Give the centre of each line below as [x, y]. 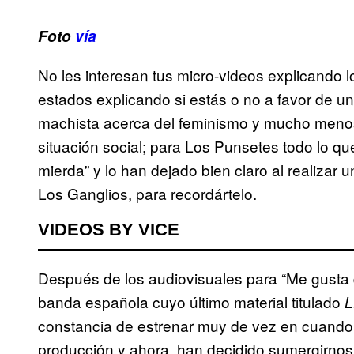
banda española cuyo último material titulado [191, 302]
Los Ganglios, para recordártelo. [147, 194]
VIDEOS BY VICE [109, 230]
